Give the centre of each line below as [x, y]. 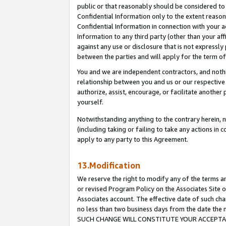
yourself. [90, 102]
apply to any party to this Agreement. [133, 139]
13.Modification [109, 166]
